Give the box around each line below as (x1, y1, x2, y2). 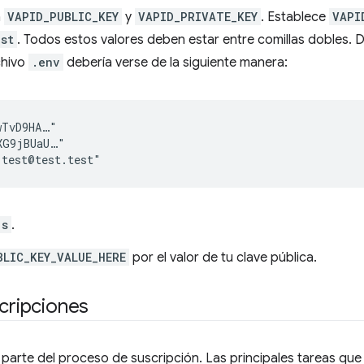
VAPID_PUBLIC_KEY (7, 9, 119, 24)
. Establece (261, 9, 329, 25)
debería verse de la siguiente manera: (63, 54, 288, 71)
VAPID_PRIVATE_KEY (138, 9, 258, 24)
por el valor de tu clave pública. (129, 249, 317, 266)
